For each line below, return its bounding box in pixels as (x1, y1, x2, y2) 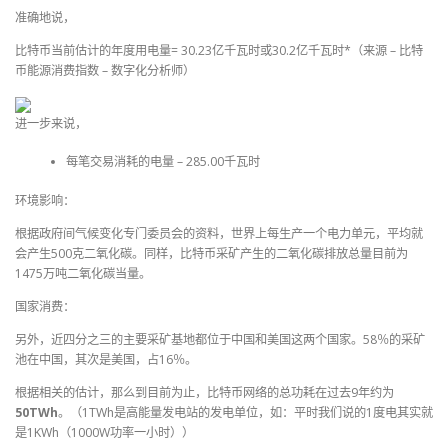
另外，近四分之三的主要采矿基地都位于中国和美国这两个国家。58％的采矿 (15, 331, 425, 349)
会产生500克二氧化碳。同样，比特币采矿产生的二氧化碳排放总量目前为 (15, 244, 408, 262)
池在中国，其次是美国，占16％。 (15, 351, 197, 369)
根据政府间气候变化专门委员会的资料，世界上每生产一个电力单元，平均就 (15, 224, 423, 242)
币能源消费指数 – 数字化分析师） (15, 61, 195, 79)
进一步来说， (15, 115, 87, 132)
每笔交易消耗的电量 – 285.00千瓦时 (65, 153, 260, 171)
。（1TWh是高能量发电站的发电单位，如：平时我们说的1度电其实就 (58, 404, 433, 422)
